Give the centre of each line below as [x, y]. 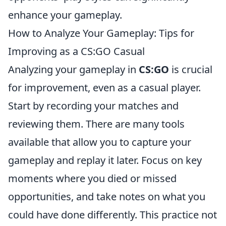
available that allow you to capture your [100, 142]
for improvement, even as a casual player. [104, 88]
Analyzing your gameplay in [73, 69]
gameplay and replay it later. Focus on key [105, 160]
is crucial [191, 69]
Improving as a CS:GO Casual [76, 51]
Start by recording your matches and [93, 106]
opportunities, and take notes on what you [107, 196]
